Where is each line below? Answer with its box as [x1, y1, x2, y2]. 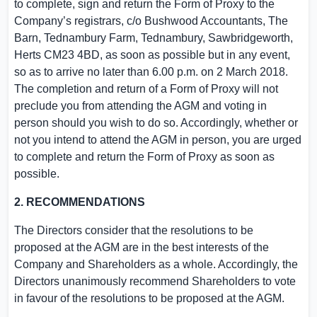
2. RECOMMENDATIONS [14, 196, 145, 208]
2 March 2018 [217, 66, 285, 78]
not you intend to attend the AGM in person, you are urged [14, 134, 301, 146]
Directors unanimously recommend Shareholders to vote [14, 275, 296, 287]
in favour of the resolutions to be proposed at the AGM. [14, 292, 284, 304]
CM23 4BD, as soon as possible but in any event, [41, 49, 290, 61]
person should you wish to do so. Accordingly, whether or [14, 117, 298, 129]
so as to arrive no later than [14, 66, 152, 78]
